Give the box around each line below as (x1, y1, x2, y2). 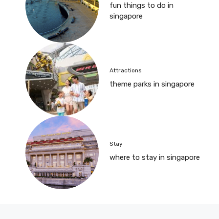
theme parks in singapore (109, 80, 195, 89)
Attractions (109, 67, 142, 74)
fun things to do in (109, 1, 174, 10)
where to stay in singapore (109, 153, 200, 162)
